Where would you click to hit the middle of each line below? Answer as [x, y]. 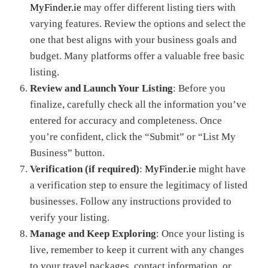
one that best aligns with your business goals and [133, 40]
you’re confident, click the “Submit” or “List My [133, 137]
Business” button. [67, 153]
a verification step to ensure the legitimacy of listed [139, 185]
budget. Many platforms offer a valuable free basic [137, 56]
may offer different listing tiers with [159, 7]
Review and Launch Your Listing [101, 88]
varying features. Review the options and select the [138, 24]
